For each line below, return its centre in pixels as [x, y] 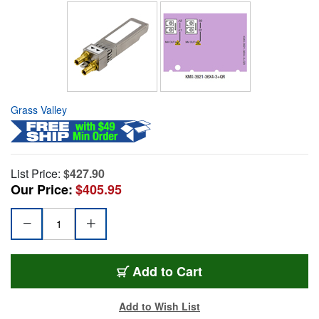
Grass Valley [39, 109]
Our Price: [42, 189]
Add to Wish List [159, 306]
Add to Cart [167, 271]
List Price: [36, 173]
